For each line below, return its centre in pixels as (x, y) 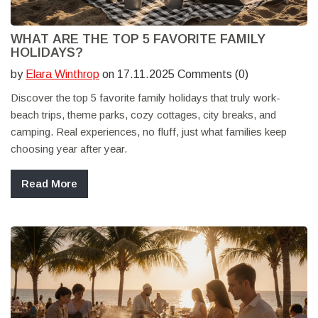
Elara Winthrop (62, 75)
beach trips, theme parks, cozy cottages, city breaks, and (143, 115)
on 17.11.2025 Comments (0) (174, 75)
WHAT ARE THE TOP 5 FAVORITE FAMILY (138, 39)
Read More (49, 184)
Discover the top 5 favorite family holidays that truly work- (146, 98)
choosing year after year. (69, 149)
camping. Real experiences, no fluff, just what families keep (149, 132)
